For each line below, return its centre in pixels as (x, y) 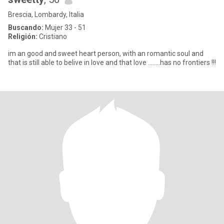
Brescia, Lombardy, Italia (46, 14)
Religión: (23, 36)
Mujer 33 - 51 (65, 27)
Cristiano (52, 36)
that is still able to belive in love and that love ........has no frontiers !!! (112, 62)
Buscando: (26, 27)
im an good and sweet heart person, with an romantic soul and (106, 53)
